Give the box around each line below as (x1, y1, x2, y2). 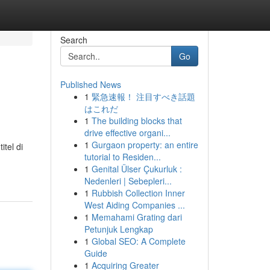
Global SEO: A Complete (91, 235, 186, 247)
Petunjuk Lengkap (84, 223, 153, 235)
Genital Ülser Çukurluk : (91, 163, 182, 175)
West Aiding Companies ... (84, 199, 185, 211)
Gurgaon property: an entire (91, 139, 198, 151)
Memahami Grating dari (91, 211, 182, 223)
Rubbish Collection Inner (91, 187, 185, 199)
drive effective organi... (84, 127, 171, 139)
